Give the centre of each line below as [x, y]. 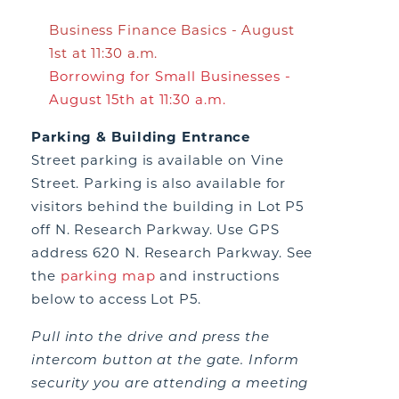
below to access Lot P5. [116, 299]
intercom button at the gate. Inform [165, 359]
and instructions [217, 276]
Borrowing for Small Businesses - [170, 76]
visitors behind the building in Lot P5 [168, 206]
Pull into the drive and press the [151, 336]
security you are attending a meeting [170, 383]
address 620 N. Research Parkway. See [172, 252]
